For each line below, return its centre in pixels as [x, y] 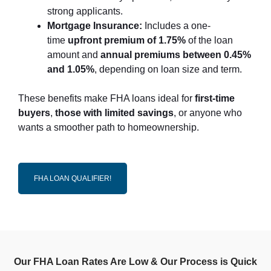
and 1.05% [71, 70]
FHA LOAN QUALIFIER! [73, 178]
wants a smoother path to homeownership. [109, 128]
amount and [74, 55]
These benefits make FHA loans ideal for [106, 99]
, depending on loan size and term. [168, 70]
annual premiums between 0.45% [176, 55]
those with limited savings [114, 113]
